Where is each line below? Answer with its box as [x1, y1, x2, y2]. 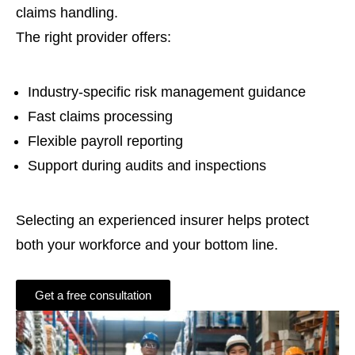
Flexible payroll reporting [28, 133, 183, 149]
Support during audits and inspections [28, 158, 266, 174]
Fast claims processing [28, 109, 173, 124]
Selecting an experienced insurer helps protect [16, 212, 309, 228]
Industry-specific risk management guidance [28, 84, 306, 100]
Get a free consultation [35, 288, 151, 302]
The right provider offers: [16, 29, 171, 45]
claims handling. [16, 5, 118, 21]
